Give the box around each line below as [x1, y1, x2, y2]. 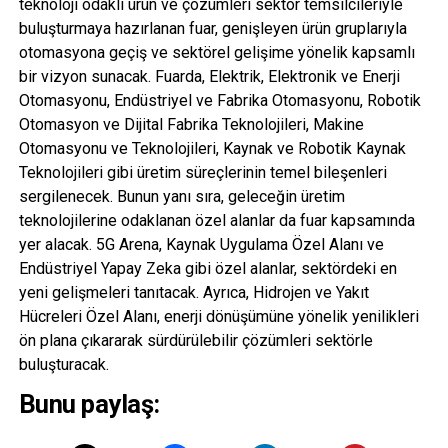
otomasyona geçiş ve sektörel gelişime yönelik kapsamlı [18, 42, 415, 62]
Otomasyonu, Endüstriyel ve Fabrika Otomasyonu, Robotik [18, 90, 421, 110]
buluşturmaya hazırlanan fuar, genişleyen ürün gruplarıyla [18, 18, 407, 38]
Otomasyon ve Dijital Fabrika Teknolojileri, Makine [18, 114, 364, 134]
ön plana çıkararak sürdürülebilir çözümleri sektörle [18, 330, 373, 350]
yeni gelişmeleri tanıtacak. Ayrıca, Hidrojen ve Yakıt [18, 282, 369, 302]
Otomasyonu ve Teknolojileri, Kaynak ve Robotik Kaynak [18, 138, 406, 158]
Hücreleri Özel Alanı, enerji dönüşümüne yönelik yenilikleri [18, 306, 419, 326]
